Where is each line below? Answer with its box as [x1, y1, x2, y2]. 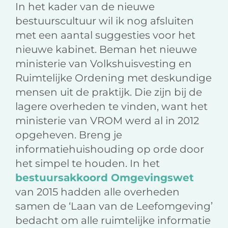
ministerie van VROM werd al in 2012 [15, 115, 199, 127]
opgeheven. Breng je [15, 129, 122, 141]
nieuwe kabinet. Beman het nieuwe [15, 43, 197, 56]
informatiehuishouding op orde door [15, 143, 204, 156]
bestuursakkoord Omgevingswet [15, 172, 194, 184]
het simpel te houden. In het [15, 157, 160, 170]
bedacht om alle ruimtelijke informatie [15, 214, 211, 227]
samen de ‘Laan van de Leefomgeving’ [15, 200, 213, 213]
